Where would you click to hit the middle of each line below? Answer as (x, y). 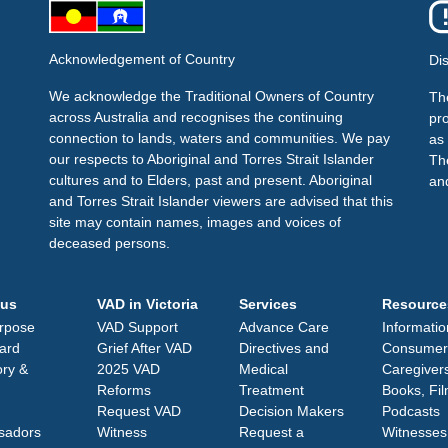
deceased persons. (109, 242)
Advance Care (284, 326)
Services (268, 303)
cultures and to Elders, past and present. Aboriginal (210, 179)
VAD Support (137, 326)
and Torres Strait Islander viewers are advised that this (220, 200)
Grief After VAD (144, 347)
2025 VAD (128, 368)
